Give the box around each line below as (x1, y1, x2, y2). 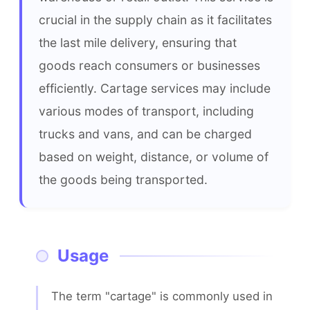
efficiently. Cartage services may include (39, 81, 271, 95)
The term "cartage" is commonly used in (51, 289, 273, 303)
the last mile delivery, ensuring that (39, 35, 237, 50)
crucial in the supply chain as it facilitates (39, 12, 272, 27)
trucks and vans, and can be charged (39, 127, 252, 141)
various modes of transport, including (39, 104, 254, 118)
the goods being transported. (39, 172, 208, 187)
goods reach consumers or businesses (39, 58, 260, 73)
